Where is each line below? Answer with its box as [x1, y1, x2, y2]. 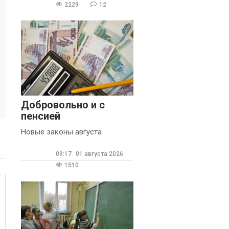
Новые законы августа [21, 127, 102, 136]
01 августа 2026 [74, 150, 123, 157]
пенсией [21, 109, 60, 122]
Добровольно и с [21, 98, 105, 111]
